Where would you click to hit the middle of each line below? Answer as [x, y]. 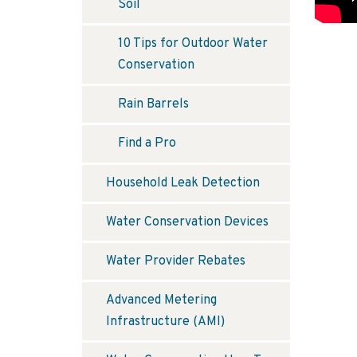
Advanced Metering [161, 301]
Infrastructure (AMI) [165, 322]
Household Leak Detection [183, 184]
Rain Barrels [153, 105]
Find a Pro [147, 144]
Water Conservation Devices [187, 223]
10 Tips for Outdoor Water [193, 44]
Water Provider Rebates [176, 262]
